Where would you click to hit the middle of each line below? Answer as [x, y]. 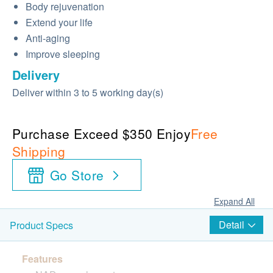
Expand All [234, 201]
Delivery [36, 75]
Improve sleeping [63, 54]
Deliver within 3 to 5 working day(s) [88, 92]
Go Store [77, 175]
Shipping [39, 151]
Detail [232, 225]
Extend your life [59, 22]
